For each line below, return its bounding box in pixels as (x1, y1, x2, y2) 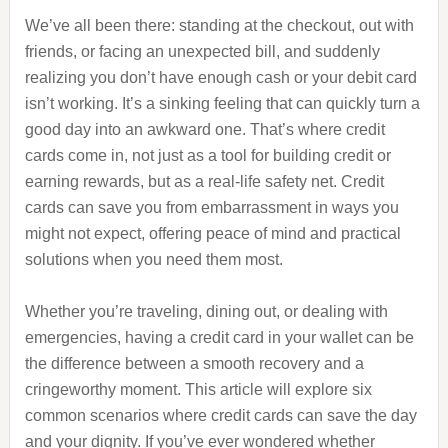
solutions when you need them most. (24, 251, 283, 268)
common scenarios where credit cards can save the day (24, 407, 417, 424)
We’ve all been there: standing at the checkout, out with (24, 17, 414, 34)
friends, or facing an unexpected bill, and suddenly (24, 43, 380, 60)
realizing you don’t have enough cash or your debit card (24, 69, 417, 86)
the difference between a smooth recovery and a (24, 355, 364, 372)
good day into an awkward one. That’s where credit (24, 121, 385, 138)
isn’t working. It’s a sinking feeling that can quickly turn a (24, 95, 420, 112)
